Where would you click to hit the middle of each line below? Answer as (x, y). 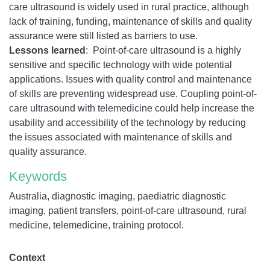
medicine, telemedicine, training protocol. (96, 225)
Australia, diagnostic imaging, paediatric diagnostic (118, 196)
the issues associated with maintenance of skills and (121, 137)
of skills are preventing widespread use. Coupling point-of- (133, 93)
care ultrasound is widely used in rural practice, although (129, 7)
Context (27, 257)
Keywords (38, 176)
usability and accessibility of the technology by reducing (127, 122)
